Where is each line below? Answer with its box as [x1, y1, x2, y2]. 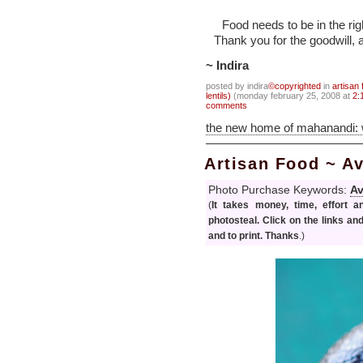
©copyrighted [268, 81, 321, 91]
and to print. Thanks [208, 230, 299, 241]
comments [206, 100, 247, 110]
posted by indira [206, 81, 268, 91]
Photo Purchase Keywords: [208, 183, 350, 196]
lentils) [206, 91, 231, 100]
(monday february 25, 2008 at [231, 91, 352, 100]
